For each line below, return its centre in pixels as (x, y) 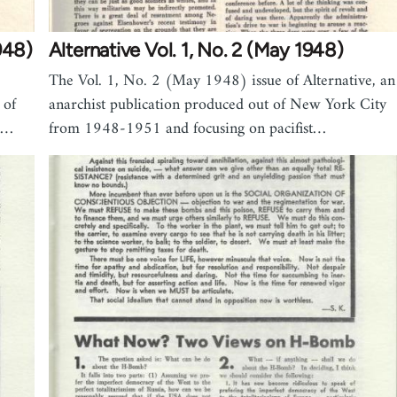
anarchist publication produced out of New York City (217, 105)
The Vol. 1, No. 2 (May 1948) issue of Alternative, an (222, 82)
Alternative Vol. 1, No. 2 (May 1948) (196, 51)
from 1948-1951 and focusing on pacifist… (187, 129)
